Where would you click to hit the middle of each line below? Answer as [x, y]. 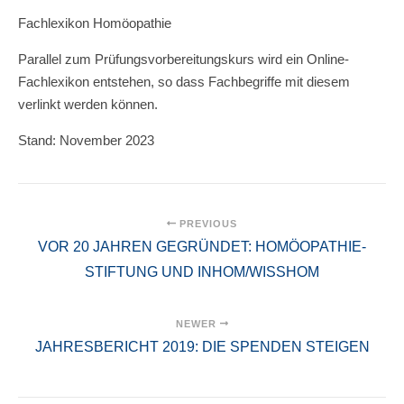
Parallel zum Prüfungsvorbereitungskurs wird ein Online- [184, 59]
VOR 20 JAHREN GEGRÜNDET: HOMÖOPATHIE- [202, 247]
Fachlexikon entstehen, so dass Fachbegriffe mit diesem [184, 82]
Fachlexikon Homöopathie [95, 23]
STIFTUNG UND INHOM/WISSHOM [202, 272]
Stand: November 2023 [86, 140]
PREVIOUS [206, 224]
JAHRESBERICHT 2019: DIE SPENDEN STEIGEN [202, 347]
